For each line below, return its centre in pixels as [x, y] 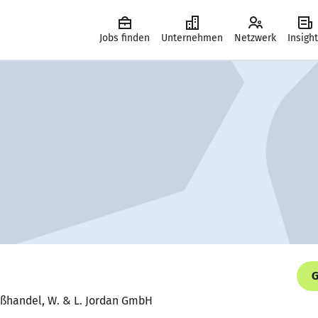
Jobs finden [125, 38]
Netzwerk [255, 38]
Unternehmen [192, 38]
